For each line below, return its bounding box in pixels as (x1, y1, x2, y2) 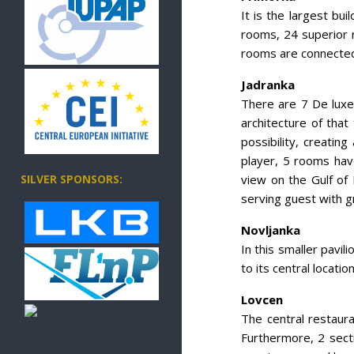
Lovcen (241, 291, 283, 307)
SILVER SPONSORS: (21, 171, 122, 187)
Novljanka (241, 221, 300, 238)
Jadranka (241, 76, 295, 92)
